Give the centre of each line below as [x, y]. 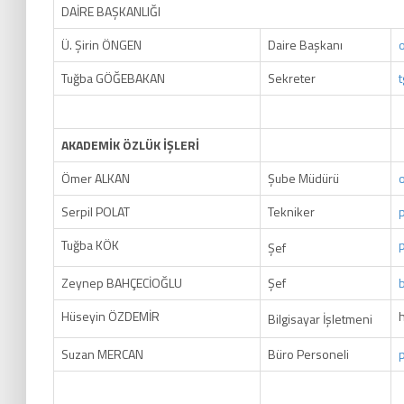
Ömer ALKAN [96, 178]
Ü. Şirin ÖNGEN [101, 45]
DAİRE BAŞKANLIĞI [111, 11]
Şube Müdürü [303, 178]
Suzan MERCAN [102, 354]
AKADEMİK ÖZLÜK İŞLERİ [130, 145]
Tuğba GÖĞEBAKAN [113, 78]
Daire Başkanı [305, 45]
